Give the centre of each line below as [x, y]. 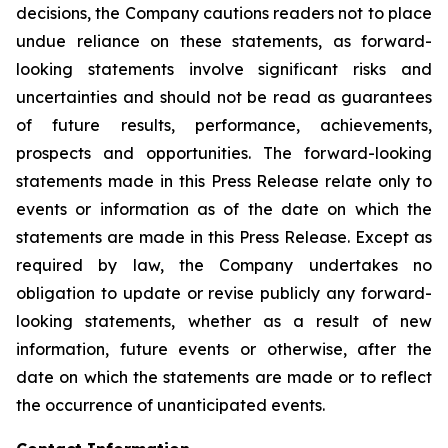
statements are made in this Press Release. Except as [224, 237]
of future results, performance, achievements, [224, 125]
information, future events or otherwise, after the [224, 349]
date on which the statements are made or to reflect [224, 377]
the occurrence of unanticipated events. [170, 405]
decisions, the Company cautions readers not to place [224, 13]
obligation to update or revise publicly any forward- [224, 293]
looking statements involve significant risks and [224, 69]
